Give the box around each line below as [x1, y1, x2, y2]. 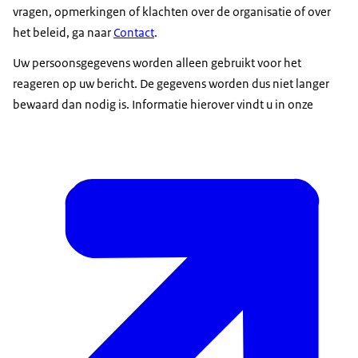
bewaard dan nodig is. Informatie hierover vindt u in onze [13, 97, 316, 113]
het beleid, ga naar [13, 25, 113, 41]
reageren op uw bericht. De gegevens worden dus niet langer [13, 76, 329, 92]
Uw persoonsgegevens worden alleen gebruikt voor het [13, 55, 301, 71]
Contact [113, 25, 154, 41]
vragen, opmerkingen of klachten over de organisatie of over [13, 4, 331, 20]
